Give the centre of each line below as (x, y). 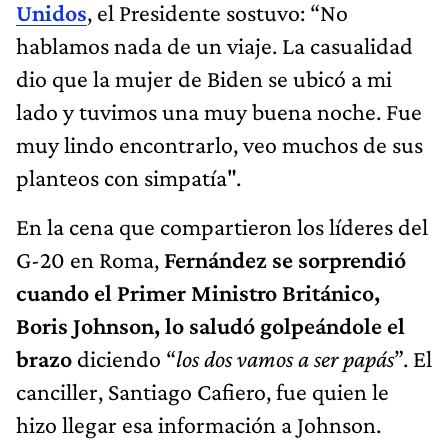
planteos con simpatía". (128, 178)
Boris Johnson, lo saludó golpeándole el (210, 326)
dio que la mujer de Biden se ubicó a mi (204, 79)
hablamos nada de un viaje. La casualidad (214, 46)
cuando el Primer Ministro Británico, (198, 293)
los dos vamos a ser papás (285, 359)
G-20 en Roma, (90, 260)
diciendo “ (124, 359)
